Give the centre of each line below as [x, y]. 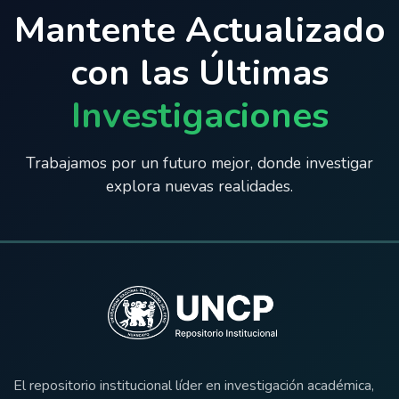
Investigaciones [199, 116]
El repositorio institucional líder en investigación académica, [194, 386]
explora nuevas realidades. [199, 186]
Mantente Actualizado [199, 30]
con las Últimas [199, 73]
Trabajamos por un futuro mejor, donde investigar [199, 163]
